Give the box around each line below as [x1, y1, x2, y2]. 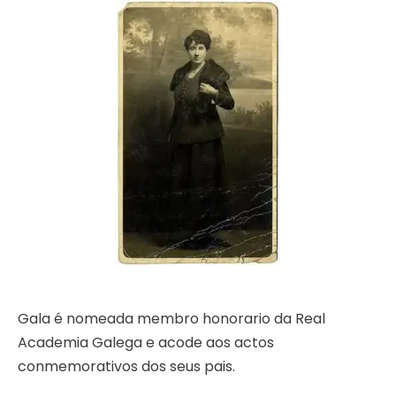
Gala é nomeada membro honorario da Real [18, 308, 325, 330]
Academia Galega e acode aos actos [18, 332, 274, 354]
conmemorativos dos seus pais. [18, 356, 235, 377]
